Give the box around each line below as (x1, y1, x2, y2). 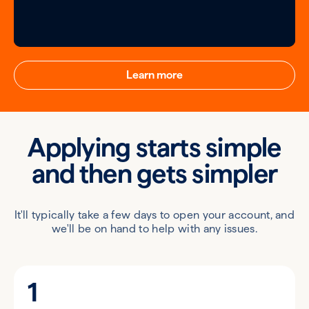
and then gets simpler (31, 157, 278, 189)
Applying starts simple (28, 131, 281, 163)
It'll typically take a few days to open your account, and (14, 208, 295, 221)
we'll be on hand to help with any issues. (51, 221, 258, 235)
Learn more (126, 68, 183, 81)
